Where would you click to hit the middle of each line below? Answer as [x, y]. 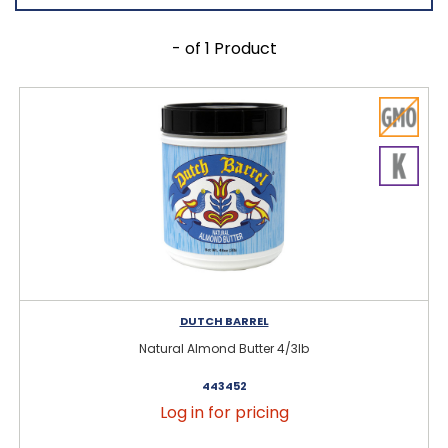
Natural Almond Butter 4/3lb [224, 348]
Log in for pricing [224, 412]
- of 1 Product [224, 48]
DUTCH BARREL [224, 320]
